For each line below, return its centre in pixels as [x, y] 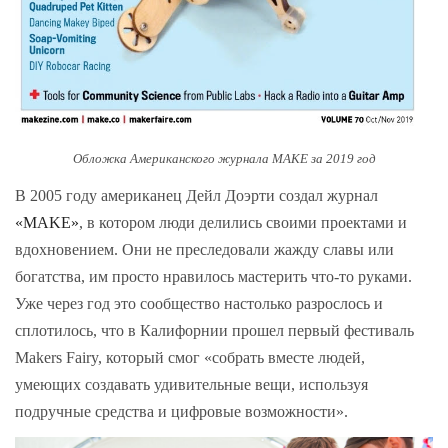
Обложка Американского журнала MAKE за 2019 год [224, 158]
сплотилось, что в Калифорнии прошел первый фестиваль [214, 331]
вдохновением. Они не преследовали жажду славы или [204, 250]
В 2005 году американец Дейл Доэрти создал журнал [196, 196]
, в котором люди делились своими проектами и [243, 223]
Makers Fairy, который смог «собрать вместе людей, [190, 358]
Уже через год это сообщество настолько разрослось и [199, 304]
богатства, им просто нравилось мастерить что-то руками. [213, 277]
